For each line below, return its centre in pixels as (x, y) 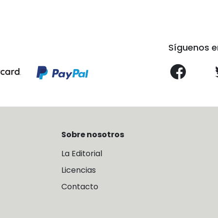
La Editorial (82, 153)
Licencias (79, 170)
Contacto (80, 186)
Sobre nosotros (93, 134)
